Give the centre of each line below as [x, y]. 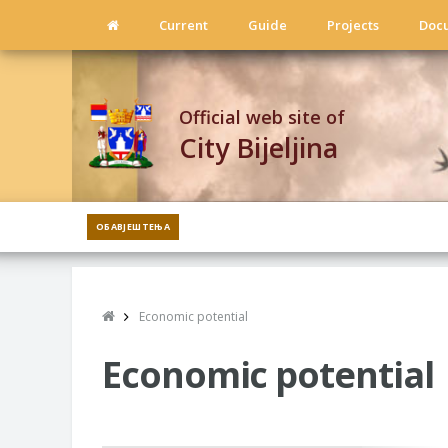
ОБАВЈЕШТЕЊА [133, 226]
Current [183, 25]
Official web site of [262, 116]
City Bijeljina [259, 147]
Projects [353, 25]
